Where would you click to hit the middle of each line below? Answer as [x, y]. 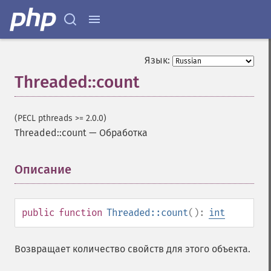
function [80, 213]
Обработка [123, 133]
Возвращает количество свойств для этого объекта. [132, 249]
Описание [43, 169]
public [38, 213]
